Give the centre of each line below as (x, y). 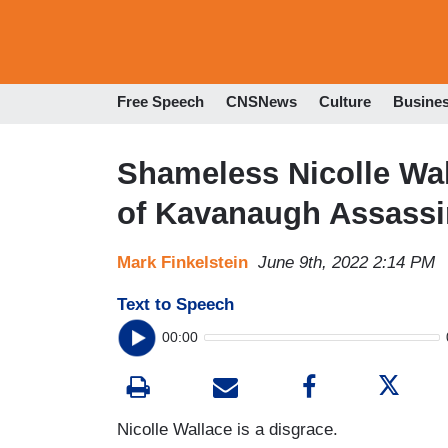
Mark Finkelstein (182, 262)
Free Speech (160, 102)
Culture (345, 102)
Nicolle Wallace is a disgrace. (227, 429)
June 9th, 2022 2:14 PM (346, 262)
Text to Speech (175, 304)
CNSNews (261, 102)
